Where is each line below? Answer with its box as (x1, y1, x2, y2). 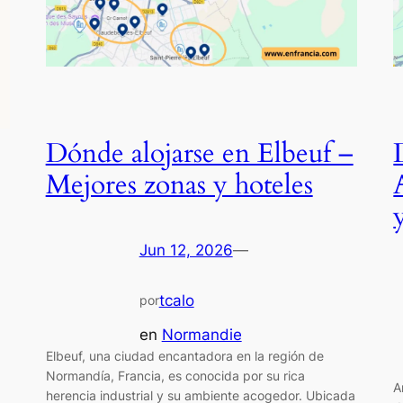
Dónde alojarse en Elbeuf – (45, 136, 354, 172)
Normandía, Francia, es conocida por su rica (45, 367, 305, 383)
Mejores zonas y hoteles (45, 167, 313, 203)
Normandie (161, 325, 242, 344)
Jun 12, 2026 (139, 241, 233, 260)
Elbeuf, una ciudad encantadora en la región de (45, 347, 324, 363)
